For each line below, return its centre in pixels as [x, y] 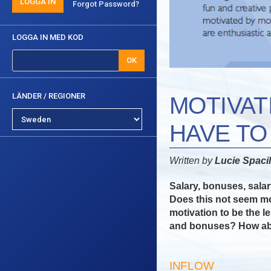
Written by [192, 160]
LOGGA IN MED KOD [48, 37]
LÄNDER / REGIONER [49, 96]
